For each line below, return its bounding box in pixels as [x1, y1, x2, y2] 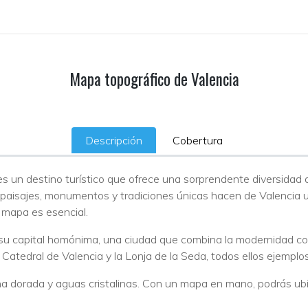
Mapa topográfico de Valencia [69, 67, 239, 91]
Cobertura [173, 133, 223, 147]
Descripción [85, 133, 142, 147]
